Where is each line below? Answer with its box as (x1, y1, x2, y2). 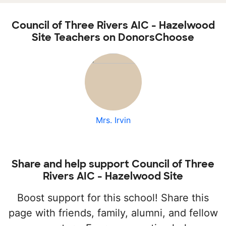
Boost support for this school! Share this (17, 192, 209, 204)
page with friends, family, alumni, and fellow (8, 207, 218, 219)
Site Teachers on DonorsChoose (32, 31, 194, 44)
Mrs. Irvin (95, 115, 131, 126)
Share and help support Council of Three (12, 157, 214, 171)
